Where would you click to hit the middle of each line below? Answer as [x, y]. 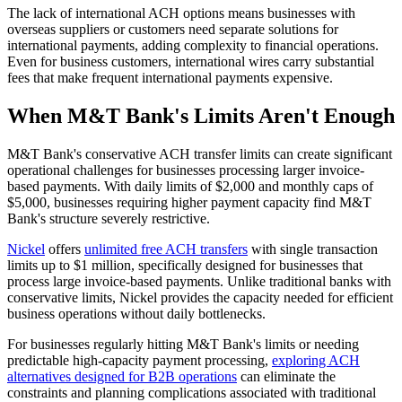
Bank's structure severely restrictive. [109, 219]
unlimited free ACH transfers [166, 249]
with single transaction [313, 249]
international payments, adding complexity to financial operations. [193, 46]
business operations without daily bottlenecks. [136, 314]
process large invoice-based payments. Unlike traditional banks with [199, 282]
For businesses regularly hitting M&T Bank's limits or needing [183, 345]
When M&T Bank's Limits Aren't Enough [201, 116]
